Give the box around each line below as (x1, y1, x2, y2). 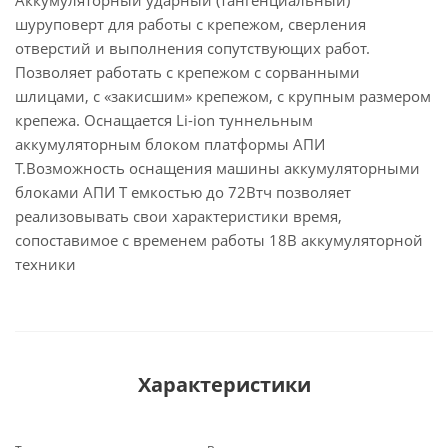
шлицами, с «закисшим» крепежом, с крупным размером (15, 86, 431, 106)
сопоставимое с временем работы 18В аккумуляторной (15, 230, 423, 250)
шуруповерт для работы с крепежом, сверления (15, 14, 366, 34)
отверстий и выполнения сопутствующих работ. (15, 38, 370, 58)
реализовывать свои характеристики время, (15, 206, 342, 226)
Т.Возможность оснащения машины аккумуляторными (15, 158, 420, 178)
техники (15, 254, 76, 274)
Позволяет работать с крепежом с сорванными (15, 62, 360, 82)
